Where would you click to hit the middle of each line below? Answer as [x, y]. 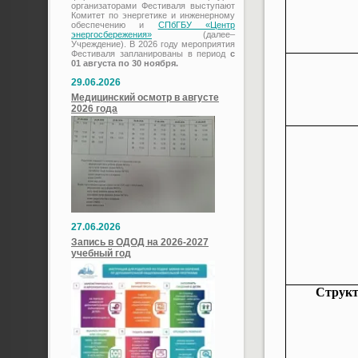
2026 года [94, 109]
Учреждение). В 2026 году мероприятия [153, 44]
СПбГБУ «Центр [197, 25]
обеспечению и [115, 25]
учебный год [101, 253]
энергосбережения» [111, 34]
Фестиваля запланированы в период [149, 54]
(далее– [193, 34]
